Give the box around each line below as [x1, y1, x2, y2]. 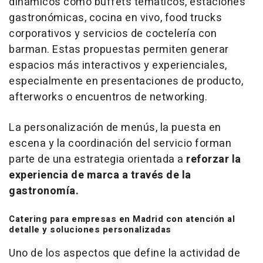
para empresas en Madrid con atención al [47, 212, 235, 225]
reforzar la [183, 151, 241, 167]
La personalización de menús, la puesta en [9, 119, 221, 136]
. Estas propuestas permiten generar [47, 41, 229, 58]
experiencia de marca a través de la [9, 167, 191, 183]
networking [149, 89, 205, 105]
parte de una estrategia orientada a [9, 151, 184, 167]
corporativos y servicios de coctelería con [9, 25, 217, 42]
